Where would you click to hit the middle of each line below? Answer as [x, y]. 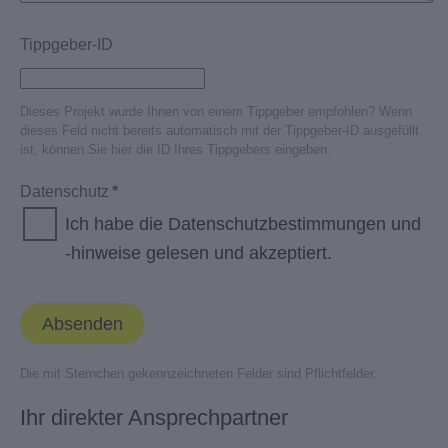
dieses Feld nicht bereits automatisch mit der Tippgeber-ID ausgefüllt [219, 130]
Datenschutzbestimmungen [277, 224]
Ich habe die [116, 224]
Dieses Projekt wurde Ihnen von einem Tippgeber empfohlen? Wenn [216, 111]
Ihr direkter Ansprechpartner [154, 417]
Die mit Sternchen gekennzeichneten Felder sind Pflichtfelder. [198, 373]
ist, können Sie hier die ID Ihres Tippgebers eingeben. [175, 149]
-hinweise [103, 253]
